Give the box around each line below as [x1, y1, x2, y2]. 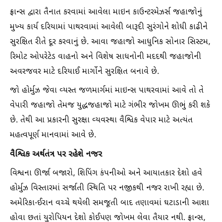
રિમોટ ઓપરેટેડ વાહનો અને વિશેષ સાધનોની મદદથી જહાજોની [10, 52, 201, 63]
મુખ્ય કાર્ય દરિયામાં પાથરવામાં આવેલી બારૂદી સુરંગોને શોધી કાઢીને [10, 22, 208, 33]
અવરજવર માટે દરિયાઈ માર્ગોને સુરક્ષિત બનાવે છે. [10, 67, 159, 78]
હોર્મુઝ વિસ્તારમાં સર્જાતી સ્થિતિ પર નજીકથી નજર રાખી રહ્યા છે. [10, 183, 204, 194]
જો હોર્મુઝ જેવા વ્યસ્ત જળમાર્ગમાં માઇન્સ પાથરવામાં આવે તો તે [10, 86, 204, 97]
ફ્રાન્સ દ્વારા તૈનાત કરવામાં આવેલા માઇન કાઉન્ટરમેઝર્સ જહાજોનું [10, 7, 202, 18]
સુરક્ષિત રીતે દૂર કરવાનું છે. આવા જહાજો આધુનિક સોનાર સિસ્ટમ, [10, 37, 210, 48]
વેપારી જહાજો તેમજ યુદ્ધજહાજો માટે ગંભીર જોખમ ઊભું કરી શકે [10, 101, 210, 111]
